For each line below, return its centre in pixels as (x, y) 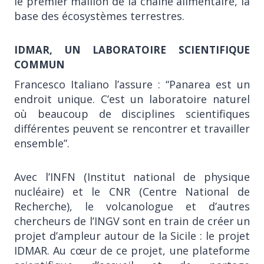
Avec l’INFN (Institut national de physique (132, 176)
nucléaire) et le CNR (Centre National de (132, 191)
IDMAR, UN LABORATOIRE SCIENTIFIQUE (132, 50)
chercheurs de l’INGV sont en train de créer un (132, 221)
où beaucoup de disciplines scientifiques (132, 113)
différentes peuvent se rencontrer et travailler (132, 128)
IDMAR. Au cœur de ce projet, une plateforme (132, 250)
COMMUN (39, 65)
